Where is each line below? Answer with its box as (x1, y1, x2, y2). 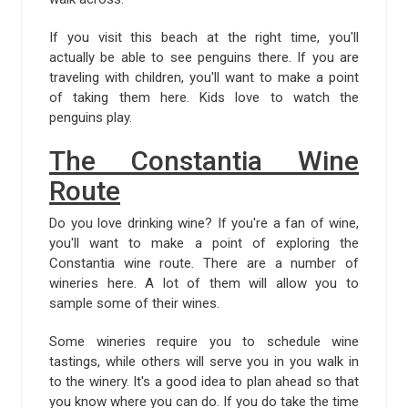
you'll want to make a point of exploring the (49, 234, 359, 251)
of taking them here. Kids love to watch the (49, 88, 359, 106)
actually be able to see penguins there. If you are (49, 48, 359, 66)
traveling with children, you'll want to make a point (49, 68, 359, 86)
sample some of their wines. (49, 294, 219, 311)
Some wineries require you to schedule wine (49, 332, 359, 350)
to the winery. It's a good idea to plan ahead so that (49, 372, 359, 390)
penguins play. (49, 108, 132, 126)
